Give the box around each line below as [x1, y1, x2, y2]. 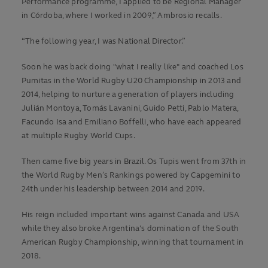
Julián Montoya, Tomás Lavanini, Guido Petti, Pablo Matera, [22, 103, 239, 114]
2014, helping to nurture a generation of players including [22, 90, 234, 100]
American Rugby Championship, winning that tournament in [22, 237, 244, 248]
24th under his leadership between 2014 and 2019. [22, 184, 205, 194]
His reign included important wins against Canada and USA [22, 210, 240, 220]
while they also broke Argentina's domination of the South [22, 224, 239, 234]
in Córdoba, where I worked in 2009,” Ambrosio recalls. [22, 11, 222, 21]
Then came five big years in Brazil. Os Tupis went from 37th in [22, 157, 246, 167]
